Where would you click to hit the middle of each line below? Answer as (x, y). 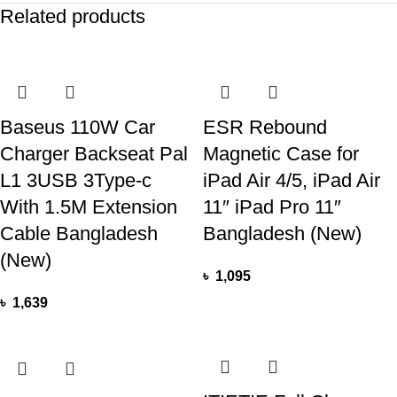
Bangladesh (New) (282, 234)
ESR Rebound (265, 128)
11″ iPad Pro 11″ (272, 207)
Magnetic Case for (281, 154)
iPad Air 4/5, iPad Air (292, 181)
